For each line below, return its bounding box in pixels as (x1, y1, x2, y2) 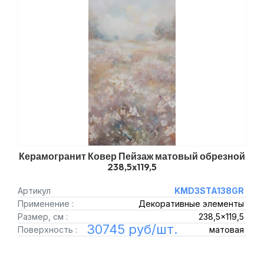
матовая (209, 225, 244, 235)
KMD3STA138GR (174, 186, 244, 196)
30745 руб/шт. (86, 222, 178, 237)
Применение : (18, 199, 74, 209)
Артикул (18, 186, 51, 196)
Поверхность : (18, 225, 77, 235)
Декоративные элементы (138, 199, 244, 209)
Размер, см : (18, 212, 68, 222)
